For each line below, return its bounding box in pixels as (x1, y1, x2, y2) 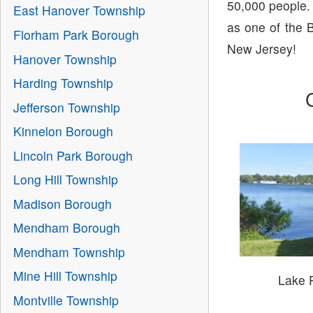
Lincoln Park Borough (13, 146, 133, 164)
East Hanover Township (13, 1, 145, 20)
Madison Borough (13, 194, 112, 212)
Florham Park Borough (13, 26, 139, 44)
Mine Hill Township (13, 267, 117, 285)
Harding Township (13, 74, 113, 92)
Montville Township (13, 291, 119, 309)
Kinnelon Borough (13, 122, 113, 140)
